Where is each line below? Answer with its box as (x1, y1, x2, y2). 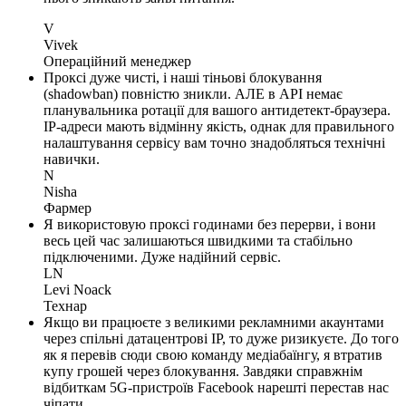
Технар (43, 298, 87, 314)
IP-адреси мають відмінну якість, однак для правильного (43, 119, 394, 135)
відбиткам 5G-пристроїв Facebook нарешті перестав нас (43, 380, 389, 396)
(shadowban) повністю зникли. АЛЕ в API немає (43, 86, 343, 102)
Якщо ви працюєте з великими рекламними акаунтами (43, 314, 384, 331)
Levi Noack (43, 282, 111, 298)
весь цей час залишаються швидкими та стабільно (43, 233, 353, 249)
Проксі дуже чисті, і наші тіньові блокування (43, 70, 322, 86)
